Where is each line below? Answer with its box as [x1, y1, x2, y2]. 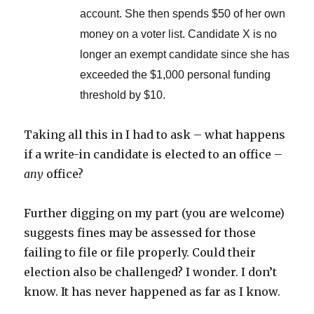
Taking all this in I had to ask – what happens [24, 128, 286, 142]
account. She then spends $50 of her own [80, 8, 286, 20]
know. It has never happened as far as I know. [24, 285, 281, 299]
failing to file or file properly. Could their [24, 245, 257, 260]
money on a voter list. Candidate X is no [80, 28, 278, 41]
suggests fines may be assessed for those [24, 226, 257, 240]
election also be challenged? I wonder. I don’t [24, 265, 278, 280]
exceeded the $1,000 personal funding [80, 69, 271, 81]
